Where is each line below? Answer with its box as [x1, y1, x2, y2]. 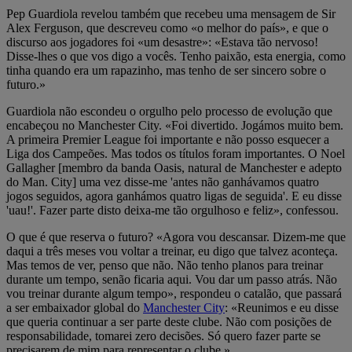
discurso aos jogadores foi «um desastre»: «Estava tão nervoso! [6, 35, 318, 49]
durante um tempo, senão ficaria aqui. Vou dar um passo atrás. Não [6, 272, 337, 286]
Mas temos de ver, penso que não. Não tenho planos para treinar [6, 258, 323, 272]
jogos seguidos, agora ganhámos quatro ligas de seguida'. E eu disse [6, 189, 342, 203]
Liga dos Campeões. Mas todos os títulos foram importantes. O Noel [6, 146, 345, 160]
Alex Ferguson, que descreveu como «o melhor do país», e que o [6, 20, 328, 35]
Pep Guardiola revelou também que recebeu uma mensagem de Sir [6, 6, 335, 20]
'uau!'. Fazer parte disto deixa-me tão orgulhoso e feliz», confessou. [6, 203, 339, 217]
